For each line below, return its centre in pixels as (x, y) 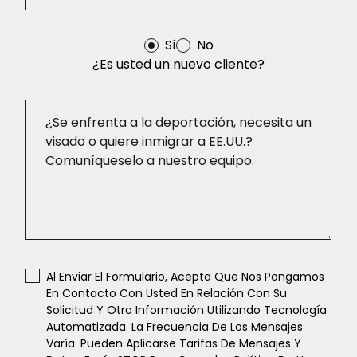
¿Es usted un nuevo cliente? (178, 64)
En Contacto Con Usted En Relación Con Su (167, 293)
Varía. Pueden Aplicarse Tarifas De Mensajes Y (174, 343)
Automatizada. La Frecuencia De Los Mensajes (175, 326)
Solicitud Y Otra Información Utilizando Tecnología (186, 310)
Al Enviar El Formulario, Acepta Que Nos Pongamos (185, 276)
